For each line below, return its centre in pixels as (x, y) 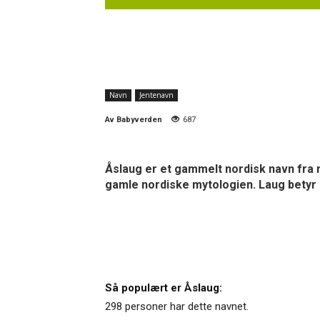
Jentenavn (156, 95)
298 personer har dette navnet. (177, 306)
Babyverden (139, 119)
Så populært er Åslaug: (164, 287)
